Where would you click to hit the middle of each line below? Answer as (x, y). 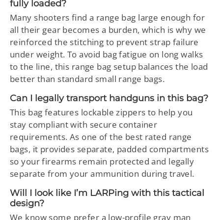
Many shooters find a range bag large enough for (107, 17)
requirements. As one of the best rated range (101, 137)
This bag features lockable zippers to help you (101, 112)
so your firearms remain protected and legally (102, 161)
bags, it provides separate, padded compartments (109, 149)
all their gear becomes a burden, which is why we (108, 29)
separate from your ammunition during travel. (102, 173)
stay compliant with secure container (84, 124)
